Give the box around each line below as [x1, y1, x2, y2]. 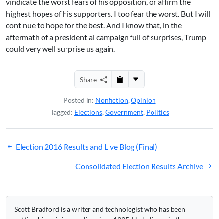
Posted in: [63, 96, 95, 104]
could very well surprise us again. [6, 44, 115, 53]
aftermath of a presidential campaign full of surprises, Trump [6, 32, 206, 42]
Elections [74, 108, 102, 116]
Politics [146, 108, 169, 116]
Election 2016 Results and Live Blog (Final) [16, 142, 157, 151]
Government [105, 108, 143, 116]
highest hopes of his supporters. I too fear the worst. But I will [6, 9, 210, 18]
